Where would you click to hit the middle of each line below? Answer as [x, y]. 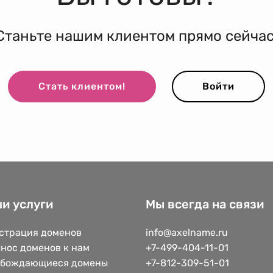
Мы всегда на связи [205, 204]
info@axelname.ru [187, 232]
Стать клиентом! [82, 87]
